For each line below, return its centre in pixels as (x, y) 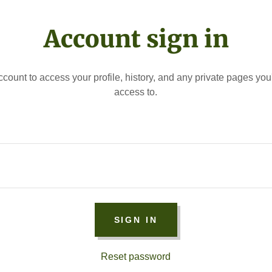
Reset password (136, 257)
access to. (136, 92)
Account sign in (136, 39)
